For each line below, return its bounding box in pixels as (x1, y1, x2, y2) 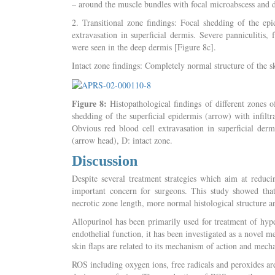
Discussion (72, 152, 137, 169)
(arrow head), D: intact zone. (72, 134, 172, 146)
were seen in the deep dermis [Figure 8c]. (72, 41, 216, 53)
